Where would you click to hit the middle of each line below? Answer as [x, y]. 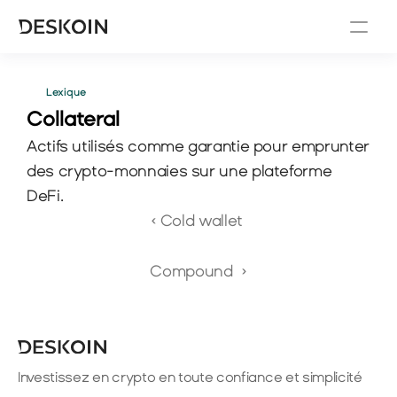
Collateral [74, 119]
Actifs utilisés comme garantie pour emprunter [198, 146]
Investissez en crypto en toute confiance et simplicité [190, 377]
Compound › [198, 271]
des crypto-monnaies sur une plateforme [179, 171]
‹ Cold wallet [198, 221]
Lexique [66, 92]
